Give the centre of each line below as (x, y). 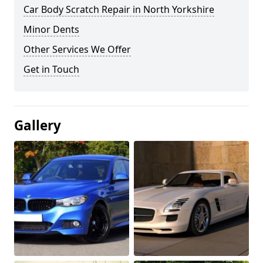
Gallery (38, 125)
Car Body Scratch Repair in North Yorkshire (119, 9)
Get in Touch (51, 69)
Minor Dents (51, 29)
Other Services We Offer (77, 49)
